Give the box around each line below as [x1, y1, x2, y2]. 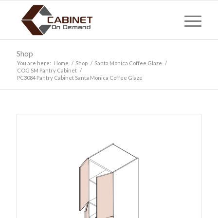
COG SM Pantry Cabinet [17, 67, 77, 73]
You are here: [17, 60, 51, 66]
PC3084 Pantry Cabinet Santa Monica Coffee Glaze [17, 74, 143, 81]
